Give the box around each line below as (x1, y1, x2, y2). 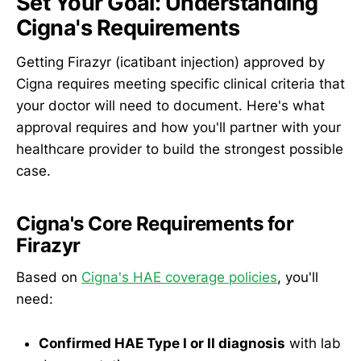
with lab (285, 334, 341, 351)
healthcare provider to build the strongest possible (16, 140, 343, 157)
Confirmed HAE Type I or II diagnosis (39, 334, 285, 351)
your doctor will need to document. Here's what (16, 97, 325, 114)
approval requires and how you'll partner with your (16, 118, 341, 135)
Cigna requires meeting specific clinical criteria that (16, 75, 345, 92)
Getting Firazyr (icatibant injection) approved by (16, 53, 325, 70)
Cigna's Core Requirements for (16, 211, 294, 235)
